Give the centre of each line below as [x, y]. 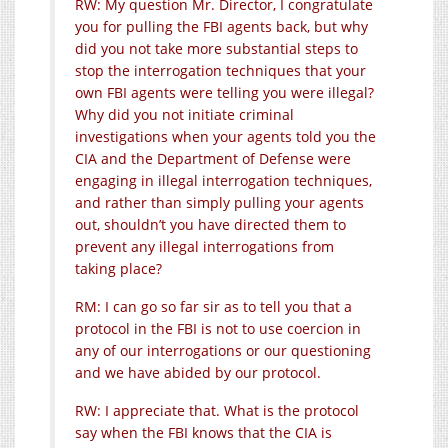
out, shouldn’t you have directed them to [210, 224]
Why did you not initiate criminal [184, 114]
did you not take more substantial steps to [216, 48]
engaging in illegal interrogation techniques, [223, 180]
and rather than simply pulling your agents [219, 202]
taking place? [118, 268]
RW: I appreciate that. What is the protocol [217, 410]
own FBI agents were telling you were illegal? [224, 92]
